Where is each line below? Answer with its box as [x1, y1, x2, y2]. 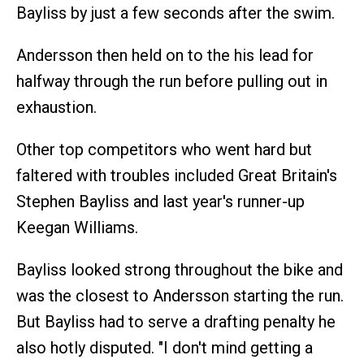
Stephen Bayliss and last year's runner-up [16, 192, 305, 212]
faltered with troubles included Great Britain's [16, 166, 337, 186]
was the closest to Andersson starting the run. [16, 286, 344, 306]
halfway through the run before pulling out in [16, 71, 327, 92]
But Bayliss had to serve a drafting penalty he [16, 312, 336, 332]
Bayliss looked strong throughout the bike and [16, 260, 343, 280]
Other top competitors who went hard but [16, 140, 312, 160]
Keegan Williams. [16, 218, 138, 238]
